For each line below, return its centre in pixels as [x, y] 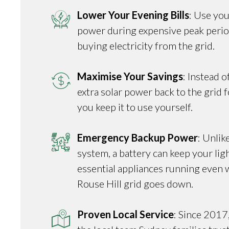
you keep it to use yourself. [135, 107]
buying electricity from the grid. [146, 45]
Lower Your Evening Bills [133, 15]
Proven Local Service [126, 214]
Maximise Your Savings [130, 76]
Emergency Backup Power [138, 137]
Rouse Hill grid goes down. [135, 183]
